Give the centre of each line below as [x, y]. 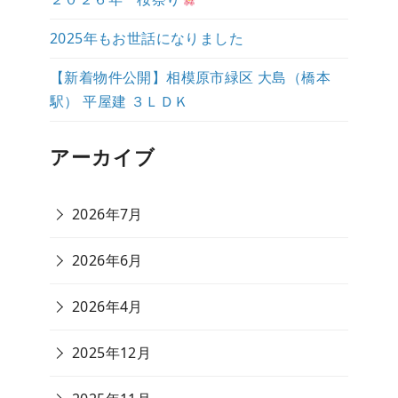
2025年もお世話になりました [147, 39]
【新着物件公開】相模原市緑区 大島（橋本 [190, 78]
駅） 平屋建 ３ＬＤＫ [119, 102]
